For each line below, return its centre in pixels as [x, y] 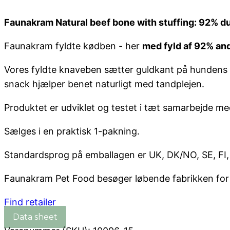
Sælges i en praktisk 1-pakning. [72, 131]
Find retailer [30, 202]
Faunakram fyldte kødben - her [73, 46]
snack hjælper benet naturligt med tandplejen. [104, 84]
